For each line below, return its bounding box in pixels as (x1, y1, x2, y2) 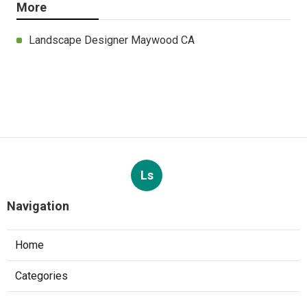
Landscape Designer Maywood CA (29, 33, 195, 47)
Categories (15, 269, 68, 282)
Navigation (7, 198, 69, 213)
